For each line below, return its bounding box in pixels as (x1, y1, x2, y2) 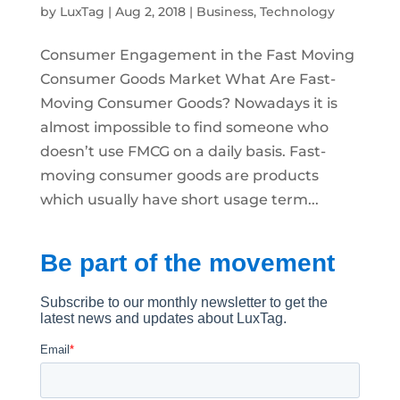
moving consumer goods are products (39, 166, 319, 184)
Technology (259, 3, 335, 20)
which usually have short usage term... (39, 190, 319, 208)
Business (196, 3, 254, 20)
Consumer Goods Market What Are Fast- (39, 70, 336, 87)
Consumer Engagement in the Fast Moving (39, 46, 354, 63)
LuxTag (59, 3, 104, 20)
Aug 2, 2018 (114, 3, 186, 20)
